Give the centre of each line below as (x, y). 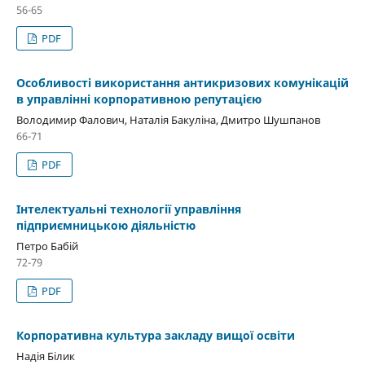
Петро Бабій (47, 246)
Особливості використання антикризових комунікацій (182, 82)
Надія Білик (45, 356)
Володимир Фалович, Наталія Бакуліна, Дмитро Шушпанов (168, 119)
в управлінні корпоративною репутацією (139, 99)
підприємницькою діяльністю (106, 225)
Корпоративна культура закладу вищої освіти (155, 335)
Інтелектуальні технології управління (128, 209)
